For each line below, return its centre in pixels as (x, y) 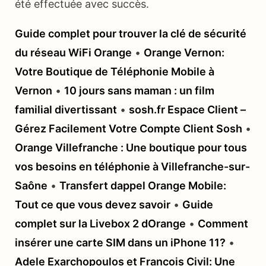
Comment (223, 224)
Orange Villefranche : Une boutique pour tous (131, 148)
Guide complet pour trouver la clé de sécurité (131, 34)
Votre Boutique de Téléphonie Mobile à (115, 72)
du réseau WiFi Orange (73, 53)
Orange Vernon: (184, 53)
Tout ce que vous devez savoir (93, 205)
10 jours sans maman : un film (139, 91)
